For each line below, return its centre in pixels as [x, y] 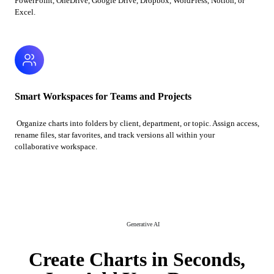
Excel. [25, 12]
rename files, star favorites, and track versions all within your [115, 135]
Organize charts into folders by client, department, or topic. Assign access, [137, 123]
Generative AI [143, 224]
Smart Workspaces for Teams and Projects [103, 96]
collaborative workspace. [56, 146]
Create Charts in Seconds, [137, 259]
